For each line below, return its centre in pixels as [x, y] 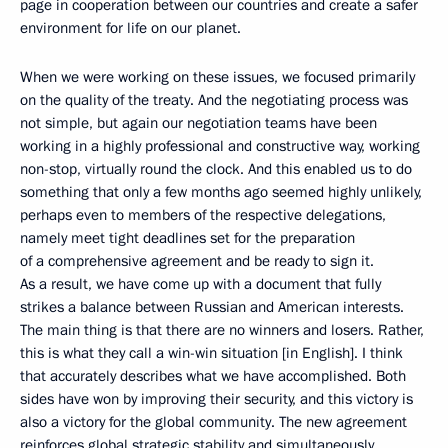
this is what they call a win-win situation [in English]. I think [211, 353]
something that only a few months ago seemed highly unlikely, [221, 192]
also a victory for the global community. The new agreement [213, 422]
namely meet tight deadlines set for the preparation [187, 238]
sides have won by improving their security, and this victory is [216, 399]
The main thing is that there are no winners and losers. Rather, [222, 330]
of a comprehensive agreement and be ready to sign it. [197, 261]
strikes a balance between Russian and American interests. [212, 307]
